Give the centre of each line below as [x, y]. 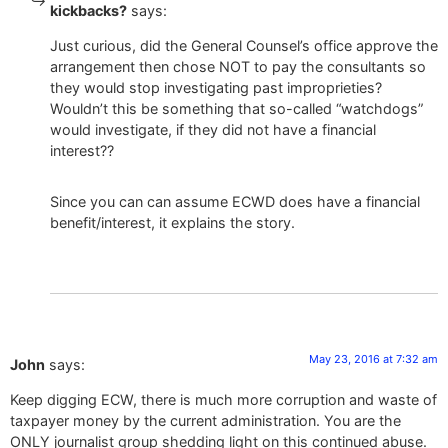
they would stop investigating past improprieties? [216, 87]
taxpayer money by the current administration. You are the [205, 421]
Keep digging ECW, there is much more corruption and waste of [223, 400]
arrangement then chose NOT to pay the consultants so [238, 66]
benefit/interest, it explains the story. [172, 222]
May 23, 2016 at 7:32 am [373, 358]
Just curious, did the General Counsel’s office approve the [244, 45]
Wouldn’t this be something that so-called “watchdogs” [236, 108]
